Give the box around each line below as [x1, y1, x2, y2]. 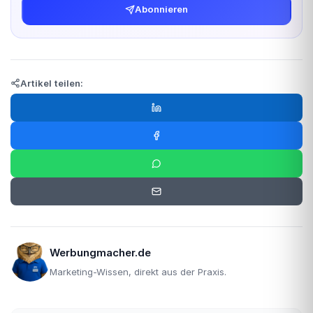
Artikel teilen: [20, 77, 83, 89]
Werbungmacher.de [50, 246, 151, 260]
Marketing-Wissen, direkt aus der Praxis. [50, 265, 226, 277]
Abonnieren [135, 3, 188, 15]
